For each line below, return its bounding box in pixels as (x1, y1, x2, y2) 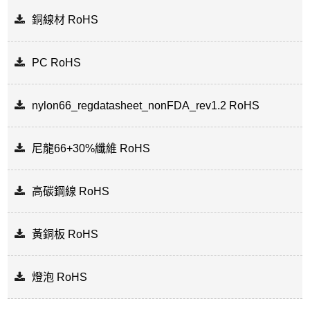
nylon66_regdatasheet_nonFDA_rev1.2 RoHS (32, 100, 260, 112)
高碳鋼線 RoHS (32, 185, 110, 198)
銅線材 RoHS (32, 14, 99, 26)
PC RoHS (32, 57, 84, 69)
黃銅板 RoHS (32, 228, 99, 241)
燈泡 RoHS (32, 271, 88, 284)
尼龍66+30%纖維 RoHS (32, 143, 151, 155)
